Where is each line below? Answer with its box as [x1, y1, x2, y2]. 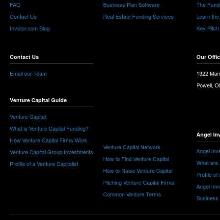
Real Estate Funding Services [103, 12, 174, 20]
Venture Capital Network [103, 143, 161, 151]
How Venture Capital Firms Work [10, 136, 87, 144]
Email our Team [10, 69, 47, 77]
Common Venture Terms [103, 190, 161, 198]
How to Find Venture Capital [103, 155, 169, 163]
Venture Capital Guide [10, 96, 67, 104]
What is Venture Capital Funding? [10, 124, 88, 132]
